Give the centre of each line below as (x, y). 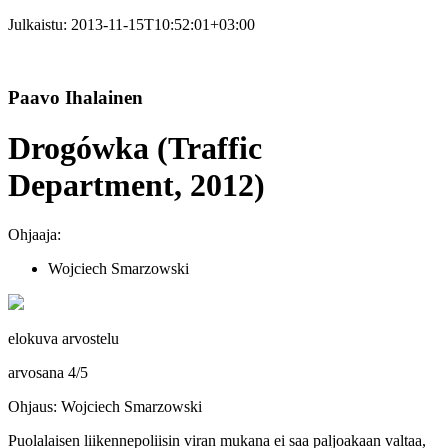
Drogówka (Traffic (135, 148)
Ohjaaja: (34, 234)
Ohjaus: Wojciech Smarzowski (105, 406)
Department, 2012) (136, 185)
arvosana (38, 372)
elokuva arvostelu (63, 338)
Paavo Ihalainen (75, 97)
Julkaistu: (39, 24)
